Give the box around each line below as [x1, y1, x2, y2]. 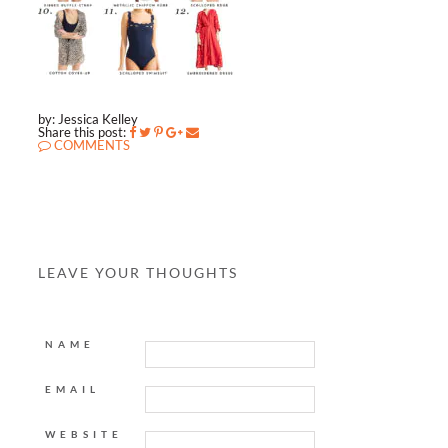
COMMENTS [50, 137, 130, 153]
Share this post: [37, 124, 126, 140]
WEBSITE [44, 428, 123, 440]
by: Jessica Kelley [37, 111, 138, 127]
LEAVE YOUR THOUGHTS [37, 264, 238, 281]
